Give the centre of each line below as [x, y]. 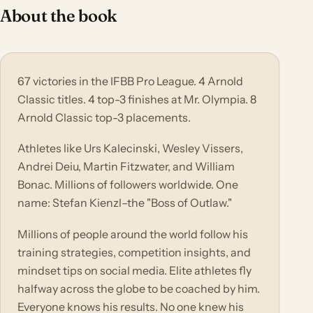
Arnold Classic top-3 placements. [104, 117]
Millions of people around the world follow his [133, 234]
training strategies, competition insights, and [134, 252]
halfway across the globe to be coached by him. [139, 288]
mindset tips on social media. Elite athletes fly [134, 270]
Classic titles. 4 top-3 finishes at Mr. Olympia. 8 [137, 99]
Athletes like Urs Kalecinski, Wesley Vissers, [130, 148]
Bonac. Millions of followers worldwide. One [128, 185]
